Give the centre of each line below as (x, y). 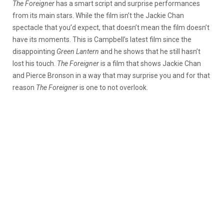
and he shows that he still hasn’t (150, 52)
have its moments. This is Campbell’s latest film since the (102, 40)
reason (24, 88)
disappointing (34, 52)
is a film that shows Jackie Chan (150, 64)
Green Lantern (78, 52)
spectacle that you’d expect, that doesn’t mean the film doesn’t (111, 28)
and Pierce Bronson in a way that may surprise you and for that (111, 76)
